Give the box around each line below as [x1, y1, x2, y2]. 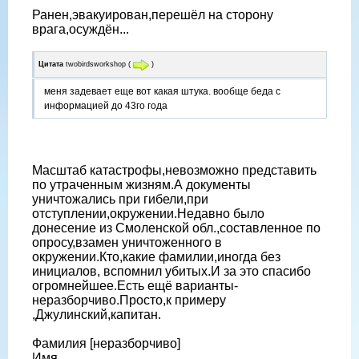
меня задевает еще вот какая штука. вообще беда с [44, 85, 280, 97]
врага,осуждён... [32, 22, 129, 37]
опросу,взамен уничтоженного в [32, 235, 222, 249]
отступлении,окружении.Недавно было [32, 206, 264, 220]
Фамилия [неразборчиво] [32, 336, 180, 350]
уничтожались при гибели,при [32, 192, 208, 206]
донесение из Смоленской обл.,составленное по [32, 220, 321, 235]
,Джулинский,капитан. [32, 307, 161, 321]
